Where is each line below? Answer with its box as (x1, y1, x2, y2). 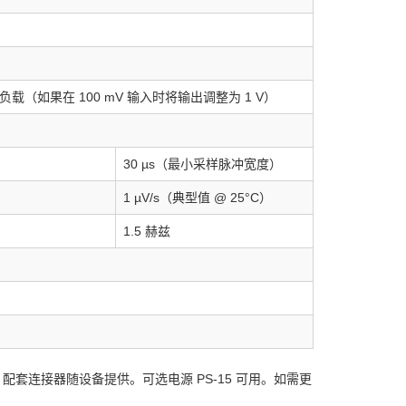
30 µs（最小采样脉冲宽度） (122, 157, 282, 171)
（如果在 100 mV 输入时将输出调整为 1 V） (24, 90, 276, 104)
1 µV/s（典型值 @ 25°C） (122, 190, 272, 205)
